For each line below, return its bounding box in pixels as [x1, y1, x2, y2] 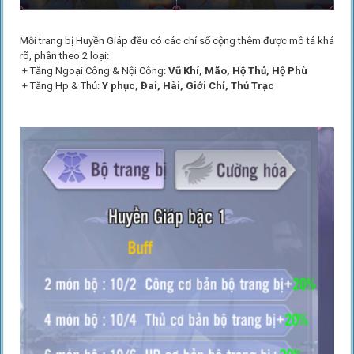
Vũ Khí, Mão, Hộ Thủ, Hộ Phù [168, 65, 307, 77]
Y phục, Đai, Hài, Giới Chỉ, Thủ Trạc [101, 80, 274, 92]
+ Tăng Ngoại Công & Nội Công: [19, 65, 168, 77]
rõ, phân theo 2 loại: [19, 50, 109, 62]
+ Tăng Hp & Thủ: [19, 80, 102, 92]
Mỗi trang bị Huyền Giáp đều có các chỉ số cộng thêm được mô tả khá [19, 35, 334, 47]
